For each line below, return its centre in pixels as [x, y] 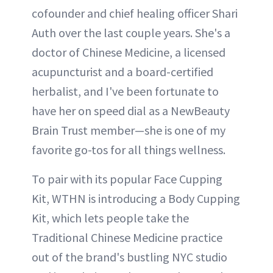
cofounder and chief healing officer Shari [135, 13]
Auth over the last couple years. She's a [131, 32]
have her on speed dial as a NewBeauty [131, 110]
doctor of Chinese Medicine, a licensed [129, 52]
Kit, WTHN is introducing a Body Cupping [136, 198]
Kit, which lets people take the [110, 218]
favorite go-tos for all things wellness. [129, 149]
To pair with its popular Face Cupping [127, 179]
